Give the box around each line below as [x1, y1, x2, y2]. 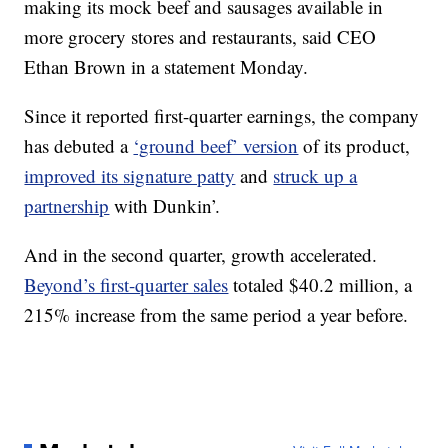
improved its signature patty [24, 163, 236, 188]
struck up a [273, 163, 358, 188]
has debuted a [24, 133, 134, 158]
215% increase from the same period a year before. [24, 302, 409, 327]
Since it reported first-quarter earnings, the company [24, 103, 420, 128]
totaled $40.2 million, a [228, 272, 413, 297]
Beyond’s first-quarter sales [24, 272, 229, 297]
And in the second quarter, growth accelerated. [24, 242, 378, 267]
